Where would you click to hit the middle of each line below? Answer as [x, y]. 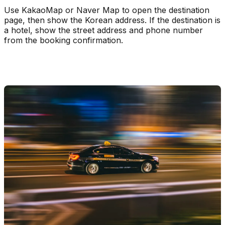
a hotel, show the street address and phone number [103, 30]
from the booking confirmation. [64, 40]
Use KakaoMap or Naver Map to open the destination [107, 10]
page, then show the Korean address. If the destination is [112, 20]
